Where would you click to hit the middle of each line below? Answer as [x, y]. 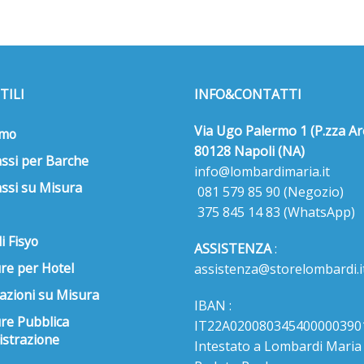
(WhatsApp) [319, 212]
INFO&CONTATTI [248, 94]
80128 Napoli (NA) [249, 151]
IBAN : [213, 305]
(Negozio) [314, 191]
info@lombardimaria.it [262, 171]
